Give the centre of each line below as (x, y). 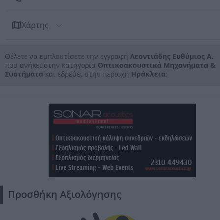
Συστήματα (24, 74)
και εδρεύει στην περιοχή (87, 74)
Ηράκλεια (148, 74)
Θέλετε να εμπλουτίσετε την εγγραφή (68, 56)
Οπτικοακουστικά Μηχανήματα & (157, 65)
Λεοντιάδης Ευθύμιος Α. (172, 56)
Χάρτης (35, 25)
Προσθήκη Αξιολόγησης (65, 194)
